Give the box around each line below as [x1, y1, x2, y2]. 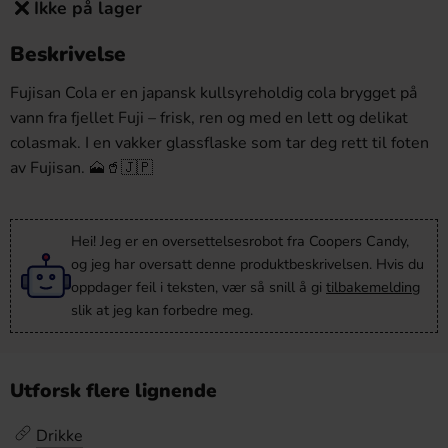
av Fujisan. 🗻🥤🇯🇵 [10, 157, 153, 179]
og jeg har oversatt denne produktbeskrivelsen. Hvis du [71, 254, 424, 274]
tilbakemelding [326, 277, 420, 297]
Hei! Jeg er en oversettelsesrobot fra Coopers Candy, [71, 231, 409, 251]
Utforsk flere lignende [10, 378, 217, 404]
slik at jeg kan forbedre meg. [71, 300, 253, 320]
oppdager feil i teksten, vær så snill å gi [71, 277, 326, 297]
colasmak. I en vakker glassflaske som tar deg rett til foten [10, 132, 429, 154]
